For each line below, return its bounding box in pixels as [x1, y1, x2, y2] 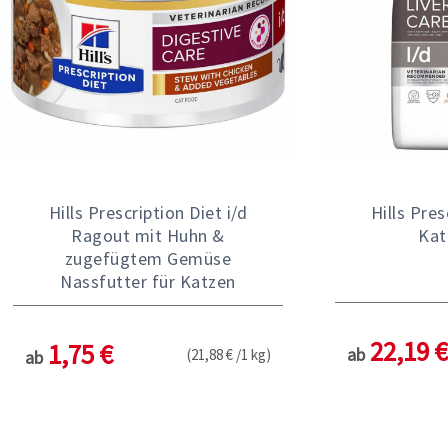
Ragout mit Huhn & [71, 223, 225, 247]
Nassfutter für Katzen [60, 269, 236, 293]
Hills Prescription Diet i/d [48, 200, 248, 224]
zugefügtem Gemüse [64, 246, 232, 270]
